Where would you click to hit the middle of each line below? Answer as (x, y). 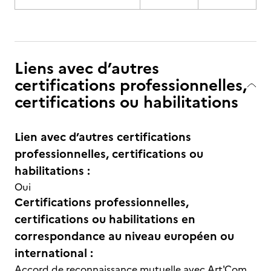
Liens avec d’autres (87, 68)
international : (54, 253)
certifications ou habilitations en (105, 219)
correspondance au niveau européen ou (124, 236)
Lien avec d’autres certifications (103, 137)
